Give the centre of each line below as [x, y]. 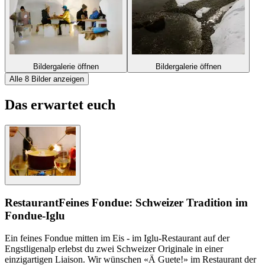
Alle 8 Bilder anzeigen [47, 79]
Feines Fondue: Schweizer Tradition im [153, 202]
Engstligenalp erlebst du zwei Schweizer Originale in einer [114, 249]
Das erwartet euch [60, 104]
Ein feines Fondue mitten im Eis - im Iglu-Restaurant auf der [117, 238]
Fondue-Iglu [35, 215]
